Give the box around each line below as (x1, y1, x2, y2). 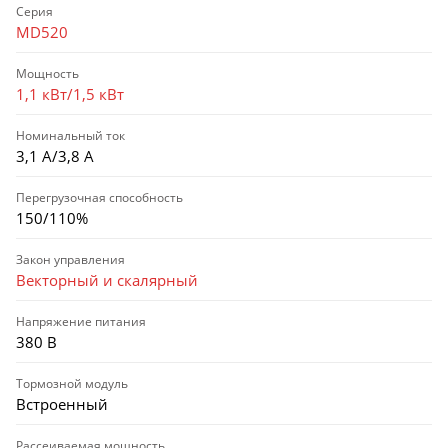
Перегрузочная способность (16, 188, 183, 206)
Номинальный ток (16, 126, 125, 144)
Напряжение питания (16, 312, 146, 330)
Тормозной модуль (16, 374, 128, 392)
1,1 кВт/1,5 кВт (16, 83, 124, 104)
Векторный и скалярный (16, 269, 198, 290)
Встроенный (16, 393, 108, 414)
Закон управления (16, 250, 125, 268)
